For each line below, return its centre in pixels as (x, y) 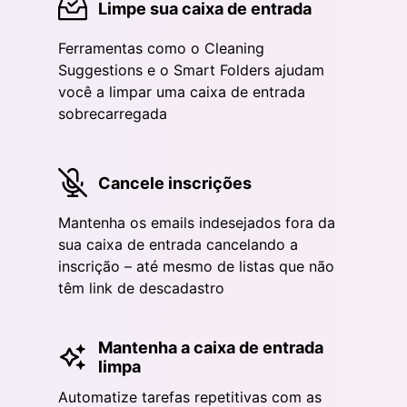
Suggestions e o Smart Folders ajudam (191, 70)
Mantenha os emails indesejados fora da (197, 223)
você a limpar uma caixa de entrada (182, 92)
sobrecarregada (113, 114)
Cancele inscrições (175, 183)
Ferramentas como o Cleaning (161, 49)
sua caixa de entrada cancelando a (178, 245)
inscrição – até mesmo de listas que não (196, 267)
